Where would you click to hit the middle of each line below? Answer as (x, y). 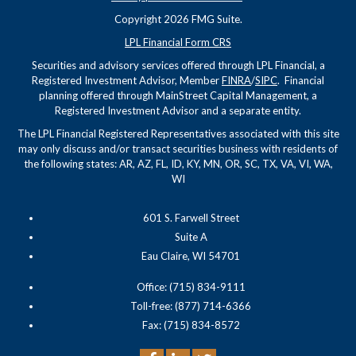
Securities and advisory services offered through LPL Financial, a (178, 65)
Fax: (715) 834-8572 (191, 325)
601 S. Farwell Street (191, 217)
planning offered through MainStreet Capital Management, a (178, 95)
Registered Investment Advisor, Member (127, 80)
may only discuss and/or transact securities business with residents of (178, 148)
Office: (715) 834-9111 (191, 286)
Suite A (191, 236)
